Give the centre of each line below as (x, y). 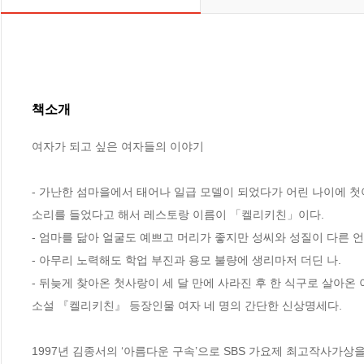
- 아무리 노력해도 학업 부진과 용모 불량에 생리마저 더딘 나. (188, 260)
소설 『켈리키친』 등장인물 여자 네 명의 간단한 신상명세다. (187, 305)
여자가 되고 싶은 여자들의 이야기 (118, 146)
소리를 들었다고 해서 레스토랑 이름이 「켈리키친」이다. (180, 214)
